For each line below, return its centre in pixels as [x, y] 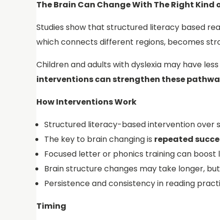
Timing [52, 206]
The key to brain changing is [99, 139]
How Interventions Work [86, 102]
